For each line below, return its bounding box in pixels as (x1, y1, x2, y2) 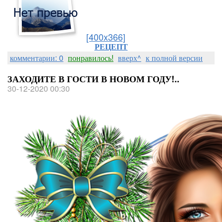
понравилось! (68, 52, 113, 63)
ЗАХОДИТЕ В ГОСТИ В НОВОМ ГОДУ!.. (7, 72, 179, 85)
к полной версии (146, 52, 203, 63)
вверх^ (118, 52, 141, 63)
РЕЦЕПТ (94, 41, 128, 52)
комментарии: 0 (10, 52, 63, 63)
